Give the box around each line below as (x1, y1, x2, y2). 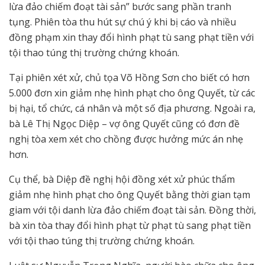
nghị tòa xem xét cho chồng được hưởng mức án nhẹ (9, 132, 243, 146)
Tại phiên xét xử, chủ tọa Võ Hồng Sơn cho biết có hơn (9, 71, 250, 85)
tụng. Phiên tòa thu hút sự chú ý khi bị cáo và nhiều (9, 15, 236, 29)
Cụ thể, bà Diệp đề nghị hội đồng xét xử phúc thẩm (9, 173, 235, 186)
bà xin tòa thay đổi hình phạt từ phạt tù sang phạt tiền (9, 219, 251, 232)
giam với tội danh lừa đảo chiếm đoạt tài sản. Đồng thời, (9, 203, 256, 217)
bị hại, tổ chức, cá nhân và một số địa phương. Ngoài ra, (9, 102, 256, 115)
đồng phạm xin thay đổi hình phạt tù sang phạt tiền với (9, 31, 254, 44)
